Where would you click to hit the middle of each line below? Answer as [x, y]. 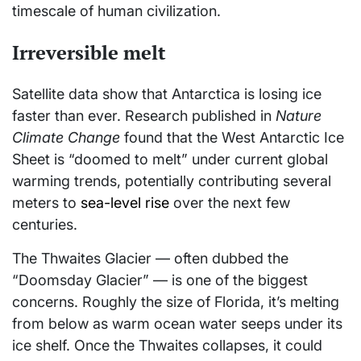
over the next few [230, 203]
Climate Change [66, 138]
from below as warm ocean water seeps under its [177, 324]
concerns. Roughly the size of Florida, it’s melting [176, 302]
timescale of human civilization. [116, 11]
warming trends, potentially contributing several [172, 181]
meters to [46, 203]
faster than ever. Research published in [144, 116]
